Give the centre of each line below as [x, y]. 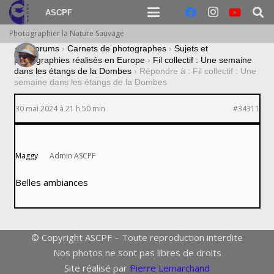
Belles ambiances [51, 183]
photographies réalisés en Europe [79, 60]
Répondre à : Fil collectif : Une [198, 71]
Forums [44, 48]
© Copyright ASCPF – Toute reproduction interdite [137, 237]
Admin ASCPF [72, 156]
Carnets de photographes [117, 48]
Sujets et [191, 48]
